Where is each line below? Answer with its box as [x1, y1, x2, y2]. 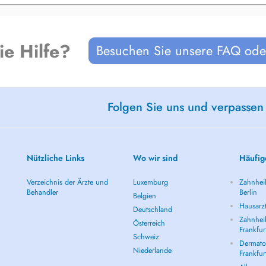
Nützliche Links [26, 152, 84, 164]
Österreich [133, 218, 165, 229]
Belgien [133, 191, 156, 201]
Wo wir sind [133, 152, 178, 164]
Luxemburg [133, 177, 168, 188]
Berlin [239, 187, 258, 198]
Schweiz [133, 232, 159, 242]
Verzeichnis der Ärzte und [26, 177, 108, 188]
